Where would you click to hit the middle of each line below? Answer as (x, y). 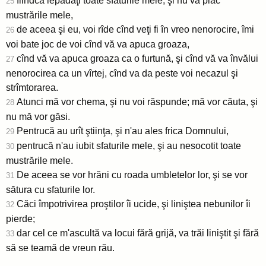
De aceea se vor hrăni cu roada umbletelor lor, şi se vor (132, 175)
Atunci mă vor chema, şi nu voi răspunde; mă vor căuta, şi (137, 102)
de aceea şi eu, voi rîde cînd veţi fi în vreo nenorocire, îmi (135, 29)
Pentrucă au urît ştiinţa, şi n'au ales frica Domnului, (123, 131)
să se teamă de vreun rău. (60, 248)
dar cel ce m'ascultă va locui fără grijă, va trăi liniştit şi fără (138, 233)
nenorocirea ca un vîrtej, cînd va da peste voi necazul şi (122, 73)
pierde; (20, 218)
